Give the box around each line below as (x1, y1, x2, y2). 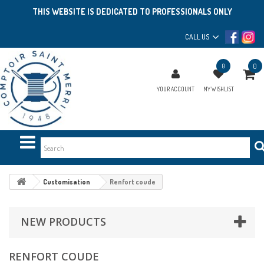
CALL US (185, 32, 210, 41)
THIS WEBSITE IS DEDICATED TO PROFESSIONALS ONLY (32, 6, 232, 16)
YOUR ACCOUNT (156, 85, 194, 93)
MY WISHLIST (203, 85, 234, 93)
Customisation (43, 177, 90, 186)
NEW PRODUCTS (21, 214, 106, 229)
